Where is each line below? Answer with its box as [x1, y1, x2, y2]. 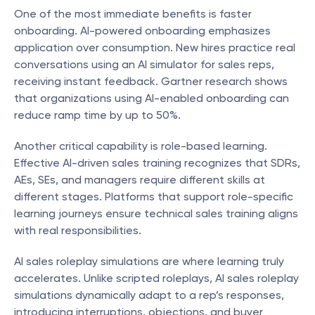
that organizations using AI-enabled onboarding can [14, 91, 289, 105]
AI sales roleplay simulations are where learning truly [14, 255, 284, 268]
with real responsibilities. [14, 224, 141, 237]
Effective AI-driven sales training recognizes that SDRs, [14, 156, 300, 169]
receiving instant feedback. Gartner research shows [14, 75, 288, 88]
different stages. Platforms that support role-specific [14, 190, 293, 203]
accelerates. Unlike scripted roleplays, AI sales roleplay [14, 271, 299, 285]
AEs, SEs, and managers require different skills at [14, 173, 265, 186]
